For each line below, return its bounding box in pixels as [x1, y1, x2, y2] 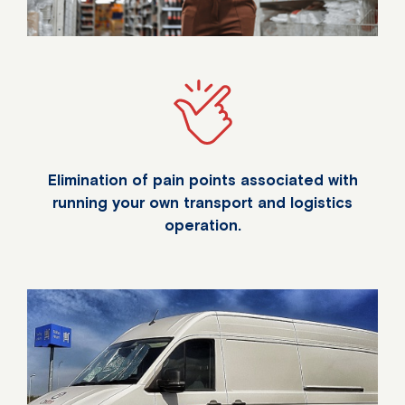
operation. [164, 216, 241, 235]
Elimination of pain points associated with [47, 171, 358, 190]
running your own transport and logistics [52, 193, 353, 212]
